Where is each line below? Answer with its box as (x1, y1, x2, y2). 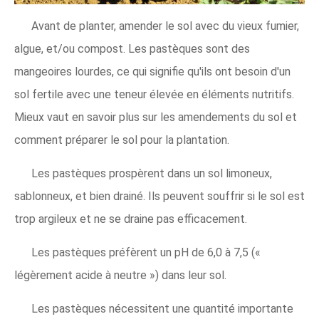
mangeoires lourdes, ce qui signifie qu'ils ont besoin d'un (14, 64, 291, 78)
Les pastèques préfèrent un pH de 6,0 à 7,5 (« (31, 245, 261, 259)
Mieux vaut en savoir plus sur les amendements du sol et (14, 110, 297, 124)
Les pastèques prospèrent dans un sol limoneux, (31, 166, 272, 180)
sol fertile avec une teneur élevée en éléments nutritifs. (14, 87, 294, 101)
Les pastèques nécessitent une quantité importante (31, 301, 293, 315)
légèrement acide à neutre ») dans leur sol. (14, 268, 226, 282)
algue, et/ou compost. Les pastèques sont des (14, 41, 250, 56)
